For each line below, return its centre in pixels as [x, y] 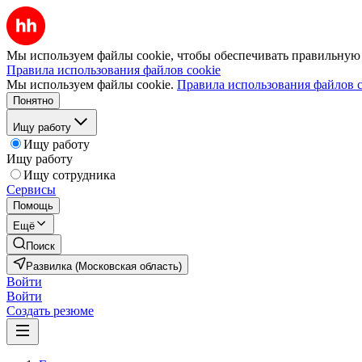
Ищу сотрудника [69, 175]
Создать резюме [50, 311]
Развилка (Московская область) [104, 266]
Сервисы [31, 189]
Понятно [33, 101]
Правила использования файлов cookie [114, 70]
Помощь [33, 206]
